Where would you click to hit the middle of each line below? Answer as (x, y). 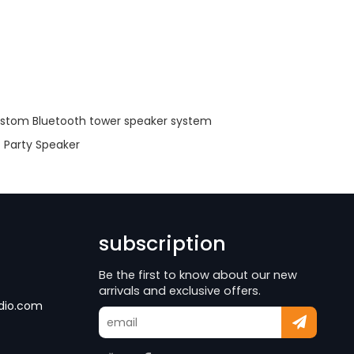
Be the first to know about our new (198, 275)
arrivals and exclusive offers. (180, 291)
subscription (163, 244)
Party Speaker (41, 144)
